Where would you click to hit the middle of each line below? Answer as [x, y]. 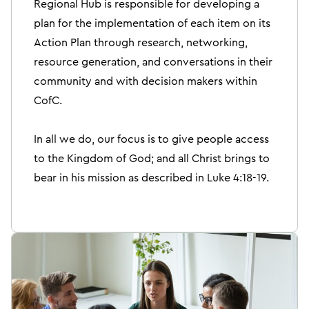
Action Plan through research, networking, [141, 42]
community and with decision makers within [146, 81]
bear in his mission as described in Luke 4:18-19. [151, 178]
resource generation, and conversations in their [153, 62]
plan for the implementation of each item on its [152, 23]
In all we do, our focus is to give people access [151, 139]
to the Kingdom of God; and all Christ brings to [152, 158]
